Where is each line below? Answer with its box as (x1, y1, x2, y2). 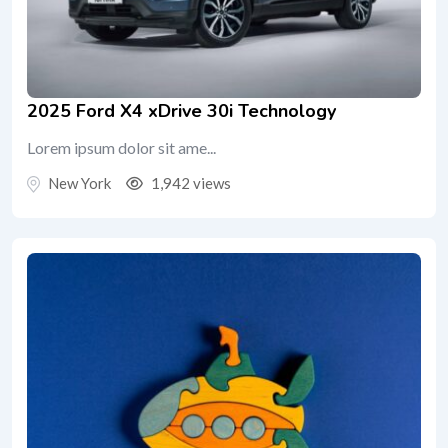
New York (48, 173, 111, 192)
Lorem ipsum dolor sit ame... (27, 137, 216, 157)
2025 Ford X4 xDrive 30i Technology (27, 98, 336, 123)
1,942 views (148, 173, 231, 192)
